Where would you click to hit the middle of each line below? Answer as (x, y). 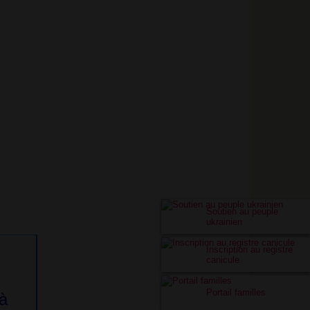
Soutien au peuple (242, 211)
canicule (223, 260)
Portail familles (236, 292)
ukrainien (224, 222)
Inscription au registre (249, 249)
